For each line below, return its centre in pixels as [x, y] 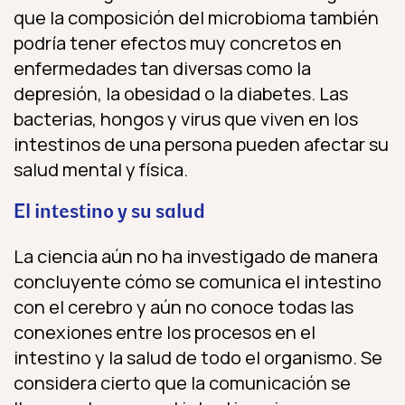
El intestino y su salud [109, 213]
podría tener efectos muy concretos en [178, 43]
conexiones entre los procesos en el [165, 333]
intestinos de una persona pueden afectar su [201, 145]
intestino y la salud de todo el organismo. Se [198, 358]
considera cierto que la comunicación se [182, 383]
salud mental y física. [101, 170]
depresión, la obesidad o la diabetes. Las [181, 94]
